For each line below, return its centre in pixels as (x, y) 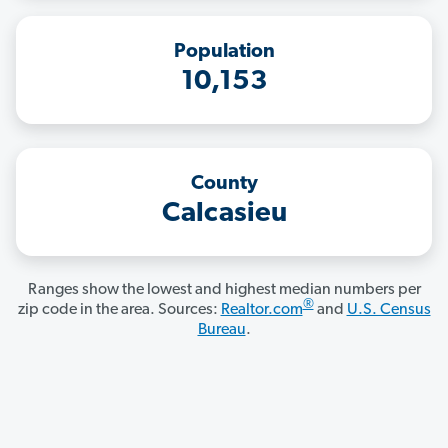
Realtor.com (261, 310)
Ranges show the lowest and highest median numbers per (224, 290)
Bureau (221, 330)
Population (224, 52)
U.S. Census (388, 310)
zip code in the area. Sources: (119, 310)
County (224, 184)
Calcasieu (224, 214)
